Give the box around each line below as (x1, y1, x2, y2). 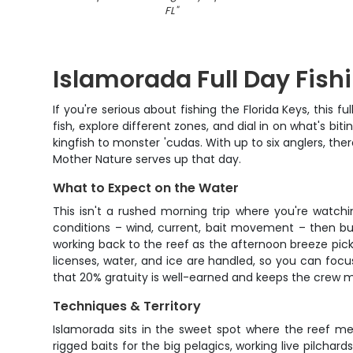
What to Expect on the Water (53, 179, 240, 197)
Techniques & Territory (53, 297, 202, 315)
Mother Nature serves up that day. (53, 151, 242, 167)
